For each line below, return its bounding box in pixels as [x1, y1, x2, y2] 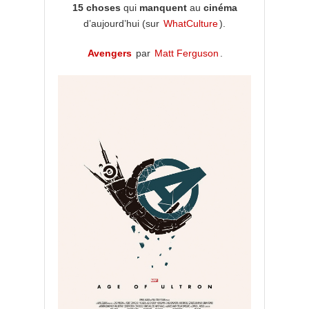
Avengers [88, 48, 132, 59]
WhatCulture [163, 18, 218, 30]
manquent [139, 2, 187, 14]
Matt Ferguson [154, 48, 219, 59]
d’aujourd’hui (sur [83, 18, 162, 30]
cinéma [203, 2, 237, 14]
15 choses [72, 2, 123, 14]
